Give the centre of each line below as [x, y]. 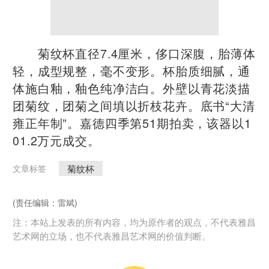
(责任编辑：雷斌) [45, 202]
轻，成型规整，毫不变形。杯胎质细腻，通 [131, 70]
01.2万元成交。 [56, 140]
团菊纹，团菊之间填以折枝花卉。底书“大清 [134, 105]
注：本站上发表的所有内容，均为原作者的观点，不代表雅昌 [134, 221]
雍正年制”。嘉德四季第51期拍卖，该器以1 [132, 122]
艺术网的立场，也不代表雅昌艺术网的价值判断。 [112, 235]
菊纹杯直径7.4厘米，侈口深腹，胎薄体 [134, 53]
